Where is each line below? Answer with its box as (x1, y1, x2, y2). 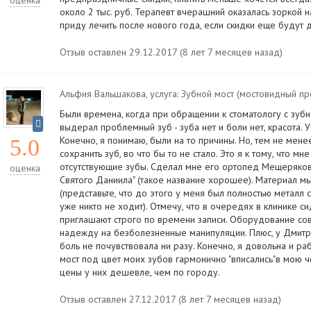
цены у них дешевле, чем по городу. (60, 266, 220, 278)
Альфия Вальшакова (60, 87, 146, 100)
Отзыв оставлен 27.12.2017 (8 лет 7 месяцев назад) (60, 293, 281, 305)
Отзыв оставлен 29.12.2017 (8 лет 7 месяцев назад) (60, 46, 283, 58)
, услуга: (146, 87, 181, 100)
